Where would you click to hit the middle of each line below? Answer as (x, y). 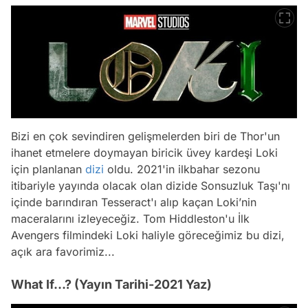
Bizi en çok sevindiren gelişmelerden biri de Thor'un (145, 136)
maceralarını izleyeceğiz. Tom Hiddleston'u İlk (130, 218)
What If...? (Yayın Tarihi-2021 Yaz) (111, 284)
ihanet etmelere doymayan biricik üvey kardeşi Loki (144, 152)
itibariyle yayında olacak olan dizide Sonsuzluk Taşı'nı (151, 185)
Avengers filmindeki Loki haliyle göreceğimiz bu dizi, (148, 235)
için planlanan (48, 169)
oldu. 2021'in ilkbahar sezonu (182, 169)
